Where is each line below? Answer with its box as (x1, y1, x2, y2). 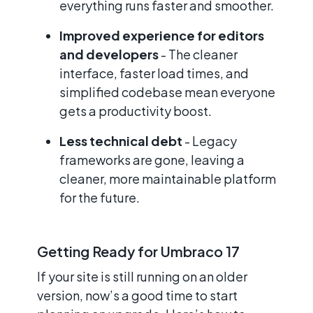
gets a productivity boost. (59, 103, 212, 119)
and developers (59, 46, 159, 63)
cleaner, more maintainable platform (59, 170, 276, 187)
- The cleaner (159, 46, 238, 63)
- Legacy (184, 133, 237, 150)
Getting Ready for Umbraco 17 (37, 242, 240, 261)
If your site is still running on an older (37, 268, 247, 285)
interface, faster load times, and (59, 65, 249, 82)
